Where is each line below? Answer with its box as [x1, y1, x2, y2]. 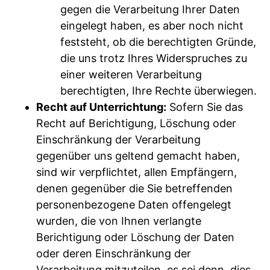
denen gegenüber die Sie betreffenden [36, 181, 233, 195]
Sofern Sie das [166, 100, 243, 113]
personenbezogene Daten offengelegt [36, 198, 231, 211]
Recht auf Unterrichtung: [36, 100, 166, 113]
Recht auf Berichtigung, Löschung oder [36, 116, 236, 130]
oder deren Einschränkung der [36, 246, 191, 260]
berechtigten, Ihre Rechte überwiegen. [60, 84, 257, 97]
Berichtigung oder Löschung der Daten [36, 230, 234, 243]
